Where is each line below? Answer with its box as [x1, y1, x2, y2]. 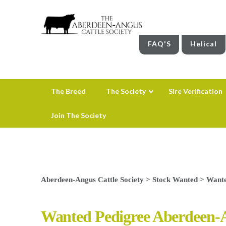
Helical [190, 39, 217, 48]
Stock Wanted [152, 175, 198, 184]
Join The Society [50, 110, 106, 120]
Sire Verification [168, 86, 222, 95]
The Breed [50, 86, 86, 95]
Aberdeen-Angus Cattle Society [40, 175, 144, 184]
